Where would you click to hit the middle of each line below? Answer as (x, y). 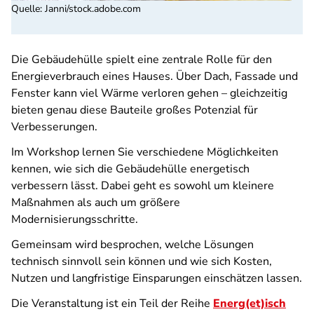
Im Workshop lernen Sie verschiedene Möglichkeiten (145, 152)
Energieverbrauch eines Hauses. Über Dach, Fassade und (155, 76)
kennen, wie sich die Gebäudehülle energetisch (130, 169)
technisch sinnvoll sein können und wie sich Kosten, (142, 261)
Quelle (26, 9)
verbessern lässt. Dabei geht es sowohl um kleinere (143, 186)
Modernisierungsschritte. (75, 219)
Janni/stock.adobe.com (93, 9)
